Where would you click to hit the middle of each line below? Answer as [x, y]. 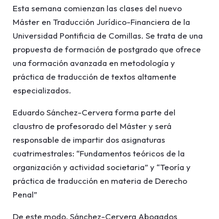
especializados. [42, 90]
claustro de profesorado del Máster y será [92, 126]
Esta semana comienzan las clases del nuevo [97, 8]
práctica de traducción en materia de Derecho [100, 181]
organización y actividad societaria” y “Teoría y [101, 167]
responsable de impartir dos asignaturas [89, 140]
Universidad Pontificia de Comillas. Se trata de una [108, 35]
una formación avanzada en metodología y [94, 63]
